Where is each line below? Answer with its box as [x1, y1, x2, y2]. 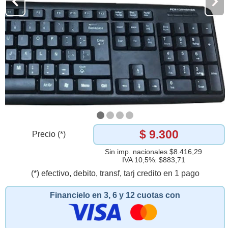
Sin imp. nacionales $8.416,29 [105, 147, 203, 156]
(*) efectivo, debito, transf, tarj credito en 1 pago [31, 168, 199, 178]
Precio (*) [32, 130, 66, 139]
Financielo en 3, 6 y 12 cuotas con [50, 190, 180, 199]
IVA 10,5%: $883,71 [122, 155, 185, 164]
